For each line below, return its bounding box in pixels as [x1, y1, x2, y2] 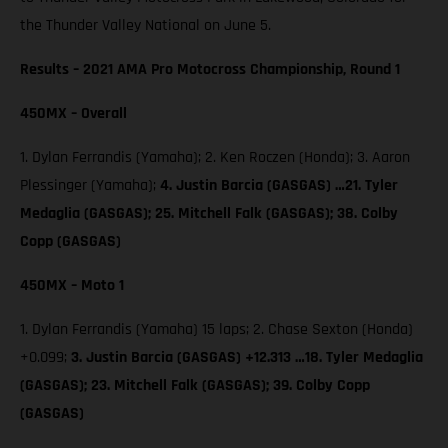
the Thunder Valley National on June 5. [20, 14, 271, 36]
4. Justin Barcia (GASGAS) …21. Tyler [160, 174, 398, 196]
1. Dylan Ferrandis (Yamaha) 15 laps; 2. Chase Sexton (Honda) [20, 318, 413, 340]
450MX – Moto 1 [20, 274, 124, 296]
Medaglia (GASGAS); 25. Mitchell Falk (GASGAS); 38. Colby [20, 202, 398, 224]
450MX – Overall [20, 102, 127, 124]
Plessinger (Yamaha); [20, 174, 160, 196]
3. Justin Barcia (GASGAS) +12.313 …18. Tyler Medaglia [71, 346, 423, 368]
